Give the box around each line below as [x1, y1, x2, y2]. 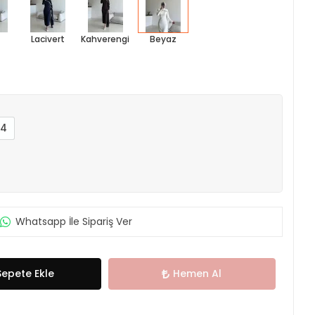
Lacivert [30, 33, 65, 45]
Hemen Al [173, 266, 222, 281]
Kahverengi [81, 33, 130, 45]
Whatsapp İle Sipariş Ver [15, 214, 132, 229]
